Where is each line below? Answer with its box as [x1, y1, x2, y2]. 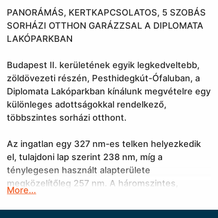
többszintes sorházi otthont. [7, 112, 127, 123]
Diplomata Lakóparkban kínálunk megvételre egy [7, 86, 211, 96]
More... [7, 185, 36, 195]
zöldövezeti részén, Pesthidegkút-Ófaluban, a [7, 73, 200, 83]
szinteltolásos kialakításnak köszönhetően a [7, 191, 192, 201]
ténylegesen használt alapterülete [7, 165, 151, 175]
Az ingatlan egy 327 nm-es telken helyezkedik [7, 139, 201, 149]
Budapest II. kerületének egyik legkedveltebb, [7, 60, 200, 70]
